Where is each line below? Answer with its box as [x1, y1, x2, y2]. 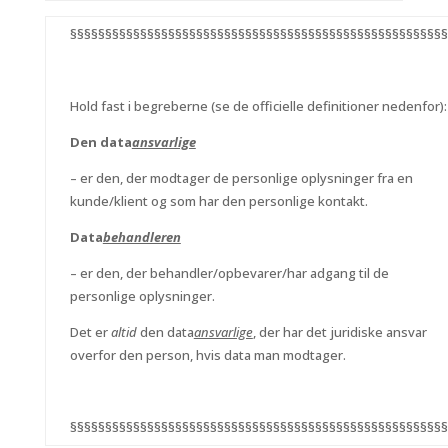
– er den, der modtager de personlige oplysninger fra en [69, 169, 413, 187]
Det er [69, 323, 111, 341]
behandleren [102, 228, 181, 246]
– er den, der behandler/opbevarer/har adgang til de [69, 264, 389, 282]
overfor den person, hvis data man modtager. [69, 346, 346, 364]
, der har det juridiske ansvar [252, 323, 427, 341]
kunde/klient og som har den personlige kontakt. [69, 192, 368, 210]
